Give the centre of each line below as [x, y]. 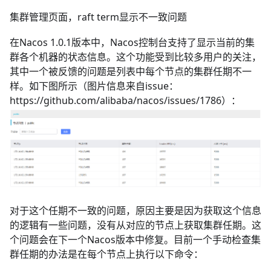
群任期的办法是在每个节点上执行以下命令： [106, 254]
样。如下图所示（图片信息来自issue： [94, 86]
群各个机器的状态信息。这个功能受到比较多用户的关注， [135, 57]
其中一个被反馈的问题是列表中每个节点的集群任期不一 [131, 72]
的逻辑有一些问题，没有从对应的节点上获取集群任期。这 [135, 225]
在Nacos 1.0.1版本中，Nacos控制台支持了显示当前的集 [132, 43]
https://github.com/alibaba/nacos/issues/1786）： [125, 101]
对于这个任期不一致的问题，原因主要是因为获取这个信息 [135, 211]
